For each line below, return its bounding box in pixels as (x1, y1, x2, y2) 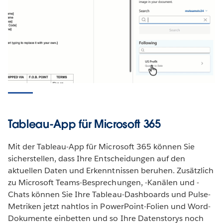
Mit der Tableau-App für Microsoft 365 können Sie (8, 141, 195, 152)
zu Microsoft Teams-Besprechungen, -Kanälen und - (8, 177, 199, 188)
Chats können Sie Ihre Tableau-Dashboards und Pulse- (8, 189, 211, 200)
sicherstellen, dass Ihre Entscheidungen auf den (8, 153, 185, 164)
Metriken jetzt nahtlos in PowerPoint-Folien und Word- (8, 201, 211, 212)
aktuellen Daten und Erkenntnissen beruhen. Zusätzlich (8, 165, 214, 176)
